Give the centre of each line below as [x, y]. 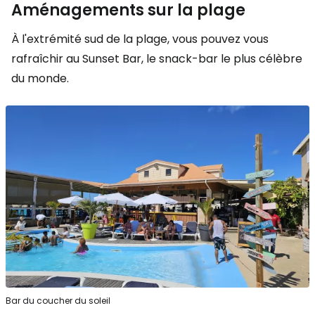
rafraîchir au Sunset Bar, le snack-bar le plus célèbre [157, 58]
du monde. [40, 78]
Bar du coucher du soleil [58, 301]
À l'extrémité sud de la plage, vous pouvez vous [140, 39]
